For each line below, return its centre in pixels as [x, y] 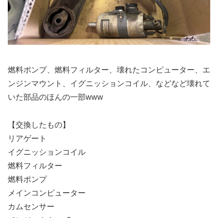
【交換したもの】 [39, 125]
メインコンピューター [47, 193]
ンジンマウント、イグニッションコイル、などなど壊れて [109, 84]
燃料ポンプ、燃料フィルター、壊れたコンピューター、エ [109, 70]
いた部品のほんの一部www [55, 97]
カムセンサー [31, 207]
